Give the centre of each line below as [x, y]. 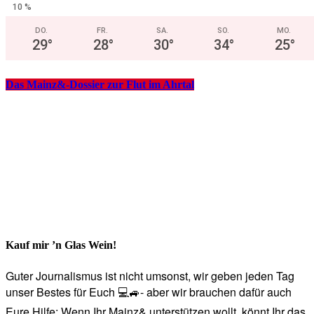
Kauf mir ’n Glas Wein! [61, 245]
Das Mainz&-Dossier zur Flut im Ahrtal [100, 84]
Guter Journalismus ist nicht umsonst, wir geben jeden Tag [150, 275]
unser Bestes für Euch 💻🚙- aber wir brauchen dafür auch [149, 292]
